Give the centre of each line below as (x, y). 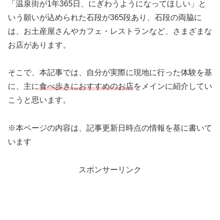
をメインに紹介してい (173, 86)
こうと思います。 (39, 100)
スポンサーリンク (110, 170)
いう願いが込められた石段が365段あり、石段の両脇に (105, 17)
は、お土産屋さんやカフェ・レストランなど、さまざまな (110, 31)
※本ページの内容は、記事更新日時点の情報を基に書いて (110, 128)
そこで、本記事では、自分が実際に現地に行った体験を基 (110, 73)
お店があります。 (39, 45)
